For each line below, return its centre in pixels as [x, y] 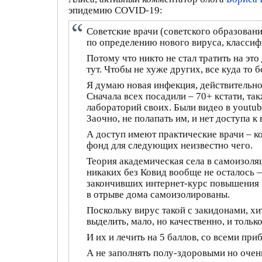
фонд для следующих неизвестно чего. [170, 145]
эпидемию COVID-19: [116, 10]
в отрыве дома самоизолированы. [158, 194]
